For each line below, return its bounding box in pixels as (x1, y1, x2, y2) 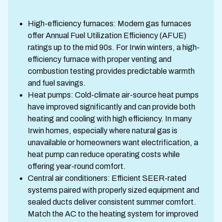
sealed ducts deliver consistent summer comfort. (28, 198, 196, 206)
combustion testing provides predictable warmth (28, 67, 195, 75)
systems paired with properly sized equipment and (28, 186, 199, 194)
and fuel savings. (28, 79, 86, 87)
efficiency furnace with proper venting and (28, 55, 171, 63)
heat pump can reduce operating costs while (28, 150, 180, 159)
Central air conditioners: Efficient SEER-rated (28, 174, 186, 182)
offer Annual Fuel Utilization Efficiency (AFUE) (28, 31, 186, 40)
